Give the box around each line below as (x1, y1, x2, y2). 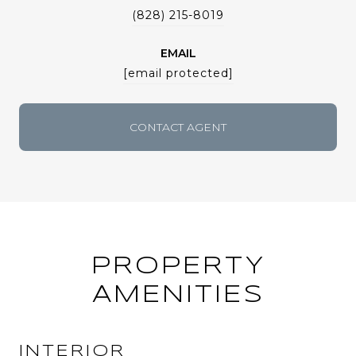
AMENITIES (91, 283, 265, 307)
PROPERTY (91, 254, 265, 278)
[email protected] (122, 65, 234, 80)
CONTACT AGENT (130, 119, 226, 134)
